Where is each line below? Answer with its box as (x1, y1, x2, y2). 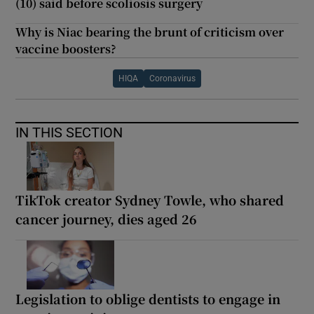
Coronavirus (149, 74, 196, 83)
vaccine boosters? (15, 41, 117, 57)
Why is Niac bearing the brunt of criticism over (15, 24, 285, 41)
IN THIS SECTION (15, 125, 123, 140)
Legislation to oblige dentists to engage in (15, 289, 281, 308)
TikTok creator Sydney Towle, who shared (15, 191, 285, 210)
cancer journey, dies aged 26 (15, 210, 198, 228)
